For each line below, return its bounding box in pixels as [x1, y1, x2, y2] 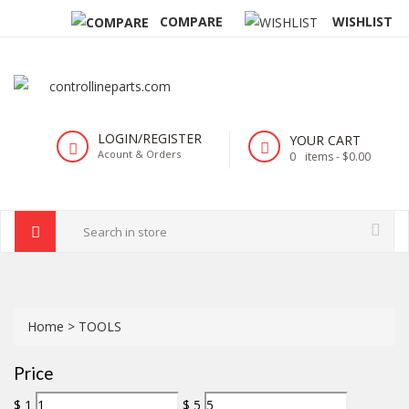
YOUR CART [289, 131, 361, 150]
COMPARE [148, 12, 223, 30]
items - [305, 149, 342, 165]
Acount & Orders [98, 147, 181, 162]
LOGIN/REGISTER [98, 130, 202, 148]
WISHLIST [331, 12, 393, 30]
